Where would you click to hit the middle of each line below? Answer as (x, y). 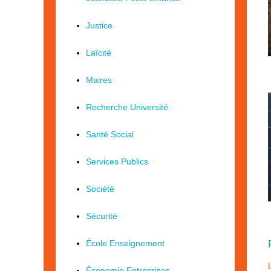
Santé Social (110, 134)
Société (100, 189)
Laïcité (99, 53)
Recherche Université (127, 107)
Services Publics (117, 162)
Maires (99, 80)
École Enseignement (125, 243)
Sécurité (102, 216)
